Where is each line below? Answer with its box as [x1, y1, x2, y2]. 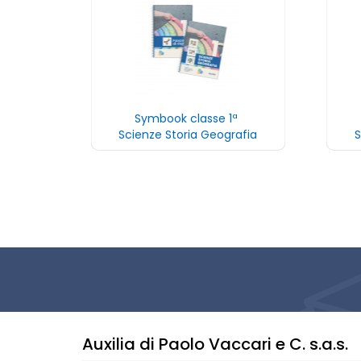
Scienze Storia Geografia [118, 127, 258, 143]
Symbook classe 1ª [135, 110, 242, 127]
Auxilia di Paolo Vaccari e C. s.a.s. [82, 333, 348, 355]
